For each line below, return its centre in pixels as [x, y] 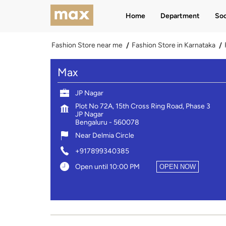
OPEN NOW [177, 166]
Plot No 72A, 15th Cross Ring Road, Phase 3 [143, 106]
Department [180, 16]
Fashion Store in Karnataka [173, 45]
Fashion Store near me [87, 45]
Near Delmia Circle [104, 135]
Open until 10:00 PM [107, 166]
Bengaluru [91, 122]
